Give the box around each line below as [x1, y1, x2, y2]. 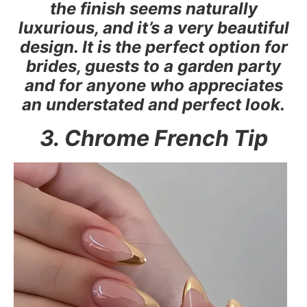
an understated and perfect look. [22, 94, 285, 114]
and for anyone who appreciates [24, 75, 283, 95]
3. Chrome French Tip [39, 124, 268, 151]
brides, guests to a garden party [26, 56, 281, 76]
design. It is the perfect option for [19, 36, 288, 57]
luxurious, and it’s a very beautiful [18, 17, 289, 38]
